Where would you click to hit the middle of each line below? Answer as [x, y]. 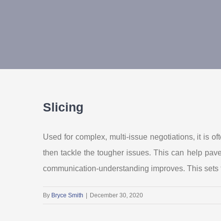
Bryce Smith [67, 195]
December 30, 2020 [116, 195]
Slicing [63, 107]
